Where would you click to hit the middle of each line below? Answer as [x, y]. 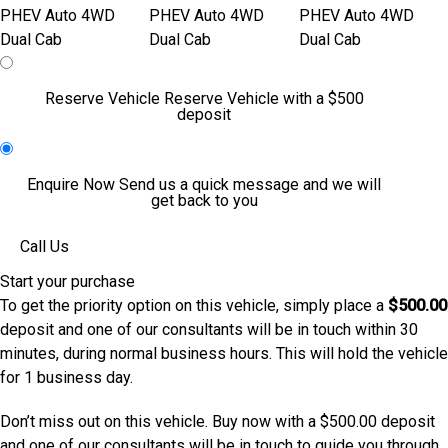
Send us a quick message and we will [250, 184]
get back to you [204, 200]
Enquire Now [73, 184]
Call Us [44, 246]
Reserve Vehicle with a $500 [263, 98]
